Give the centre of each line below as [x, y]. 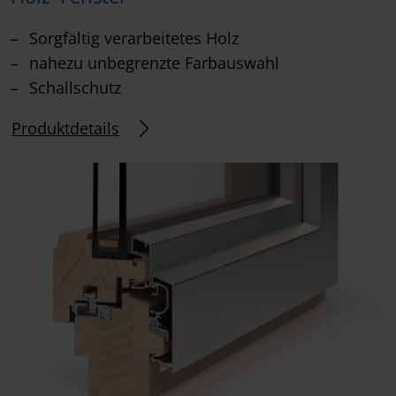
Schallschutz [73, 88]
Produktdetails [65, 128]
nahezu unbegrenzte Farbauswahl [152, 63]
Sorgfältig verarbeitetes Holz [132, 38]
